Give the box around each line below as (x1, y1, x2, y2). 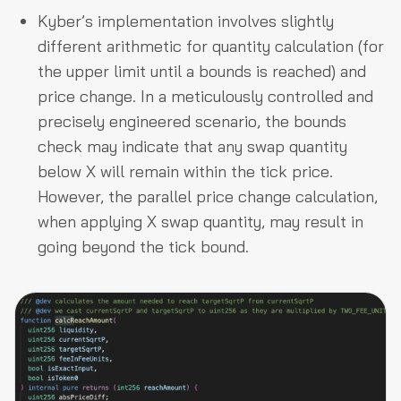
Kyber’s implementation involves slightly (38, 11, 334, 32)
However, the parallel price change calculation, (38, 186, 378, 208)
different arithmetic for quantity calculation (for (38, 36, 384, 57)
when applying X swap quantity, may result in (38, 211, 363, 233)
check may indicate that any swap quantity (38, 136, 347, 158)
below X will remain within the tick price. (38, 161, 333, 183)
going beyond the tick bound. (38, 236, 249, 258)
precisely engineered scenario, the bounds (38, 111, 346, 132)
